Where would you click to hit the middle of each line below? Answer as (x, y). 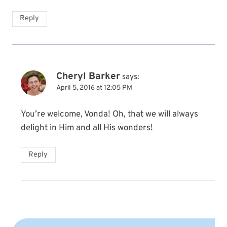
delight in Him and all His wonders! (87, 128)
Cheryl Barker (88, 76)
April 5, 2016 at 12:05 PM (94, 88)
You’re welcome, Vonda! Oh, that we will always (109, 114)
